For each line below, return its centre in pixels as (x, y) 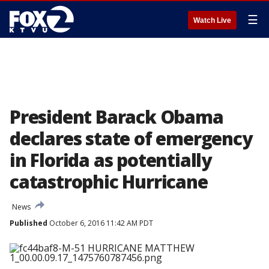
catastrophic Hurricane (109, 182)
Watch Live (212, 20)
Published (29, 223)
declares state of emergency (131, 138)
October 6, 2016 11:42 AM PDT (100, 223)
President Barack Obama (116, 117)
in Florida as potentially (110, 160)
